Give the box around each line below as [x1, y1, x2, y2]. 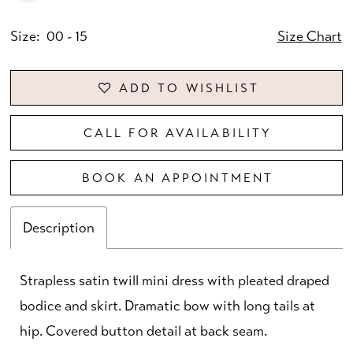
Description [23, 219, 95, 237]
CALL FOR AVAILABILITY [83, 125, 273, 141]
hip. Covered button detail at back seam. [20, 321, 268, 340]
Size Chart [277, 28, 342, 46]
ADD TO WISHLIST [118, 80, 260, 96]
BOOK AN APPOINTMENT [82, 169, 274, 185]
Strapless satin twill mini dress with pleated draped [20, 271, 330, 289]
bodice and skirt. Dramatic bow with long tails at [20, 296, 316, 314]
